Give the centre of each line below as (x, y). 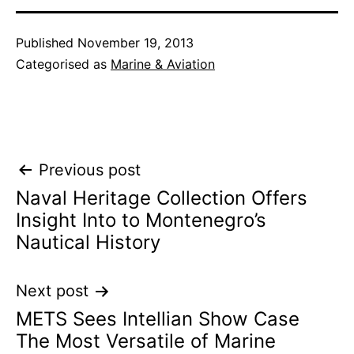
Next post (52, 291)
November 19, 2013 (136, 43)
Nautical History (88, 243)
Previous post (90, 170)
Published (47, 43)
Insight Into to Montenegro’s (141, 220)
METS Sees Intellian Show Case (158, 319)
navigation (84, 207)
